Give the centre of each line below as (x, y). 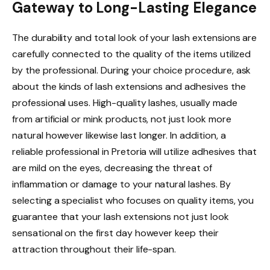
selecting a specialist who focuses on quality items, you (133, 201)
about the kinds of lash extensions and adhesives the (129, 87)
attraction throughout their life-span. (94, 250)
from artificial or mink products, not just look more (122, 119)
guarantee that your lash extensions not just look (121, 217)
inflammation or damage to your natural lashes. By (121, 184)
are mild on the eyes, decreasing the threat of (112, 168)
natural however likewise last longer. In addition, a (119, 136)
